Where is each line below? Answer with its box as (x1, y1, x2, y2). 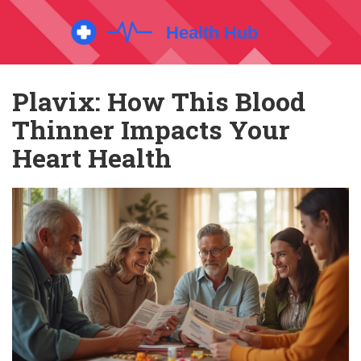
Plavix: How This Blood (12, 84, 305, 118)
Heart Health (12, 140, 172, 175)
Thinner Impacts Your (12, 112, 290, 147)
